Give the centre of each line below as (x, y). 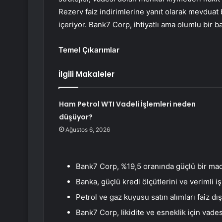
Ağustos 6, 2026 (87, 130)
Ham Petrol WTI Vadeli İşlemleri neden (127, 104)
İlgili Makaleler (86, 74)
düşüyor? (76, 117)
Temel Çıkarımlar (89, 50)
